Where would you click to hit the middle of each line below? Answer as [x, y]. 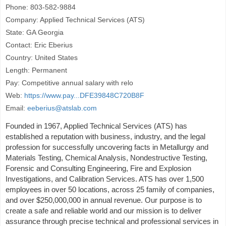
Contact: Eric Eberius [39, 45]
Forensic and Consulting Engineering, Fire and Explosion [98, 168]
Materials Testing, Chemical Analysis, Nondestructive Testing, [106, 158]
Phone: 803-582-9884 [41, 7]
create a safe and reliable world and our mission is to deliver [103, 211]
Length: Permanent [36, 70]
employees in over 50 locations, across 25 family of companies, [110, 190]
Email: [16, 108]
